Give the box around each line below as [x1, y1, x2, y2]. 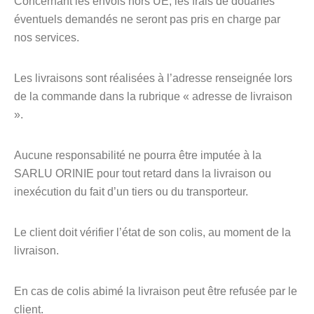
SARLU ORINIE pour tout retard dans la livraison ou [14, 168, 271, 179]
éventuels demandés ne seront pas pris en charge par [14, 13, 280, 25]
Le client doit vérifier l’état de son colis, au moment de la [14, 226, 291, 238]
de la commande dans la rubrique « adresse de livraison [14, 90, 292, 102]
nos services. [14, 32, 79, 43]
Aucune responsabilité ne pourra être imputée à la [14, 149, 261, 161]
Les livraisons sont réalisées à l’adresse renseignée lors [14, 72, 292, 84]
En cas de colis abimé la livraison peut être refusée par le [14, 285, 297, 297]
